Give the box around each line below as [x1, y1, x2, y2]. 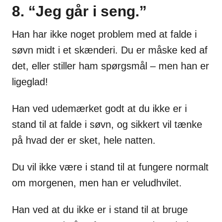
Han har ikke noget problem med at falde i [12, 29, 197, 40]
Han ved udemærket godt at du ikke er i [12, 103, 187, 114]
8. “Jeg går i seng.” [12, 3, 147, 20]
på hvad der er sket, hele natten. [12, 135, 156, 146]
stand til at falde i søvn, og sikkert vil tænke [12, 119, 202, 130]
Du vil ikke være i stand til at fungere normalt [12, 162, 209, 173]
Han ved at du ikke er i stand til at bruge [12, 204, 188, 216]
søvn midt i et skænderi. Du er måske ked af [12, 45, 208, 56]
